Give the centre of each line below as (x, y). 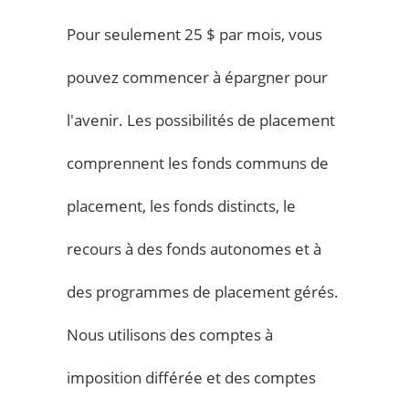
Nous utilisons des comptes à (170, 334)
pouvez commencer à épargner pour (198, 77)
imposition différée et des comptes (192, 377)
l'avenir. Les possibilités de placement (201, 120)
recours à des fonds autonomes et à (194, 248)
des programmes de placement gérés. (203, 291)
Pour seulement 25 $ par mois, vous (195, 34)
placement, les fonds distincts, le (182, 205)
